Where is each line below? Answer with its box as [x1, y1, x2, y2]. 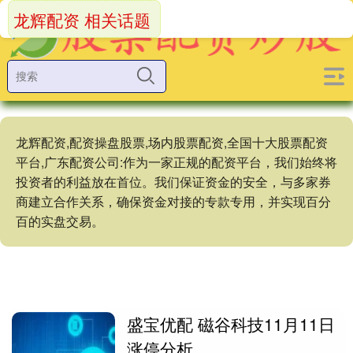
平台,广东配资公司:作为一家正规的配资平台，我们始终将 [16, 153, 337, 171]
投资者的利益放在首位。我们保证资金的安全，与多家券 [16, 173, 331, 191]
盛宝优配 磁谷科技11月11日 [127, 312, 336, 336]
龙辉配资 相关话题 [13, 8, 150, 32]
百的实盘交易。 [16, 212, 104, 230]
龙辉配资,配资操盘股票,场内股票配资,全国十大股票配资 [16, 133, 328, 151]
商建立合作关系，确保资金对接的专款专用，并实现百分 [16, 192, 331, 210]
